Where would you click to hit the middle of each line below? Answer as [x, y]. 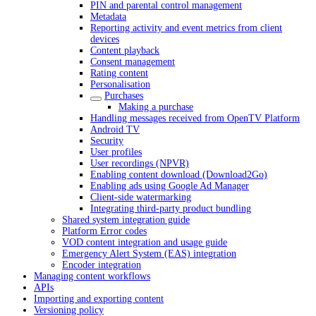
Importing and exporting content [99, 299]
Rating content [119, 73]
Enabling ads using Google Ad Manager [170, 186]
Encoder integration [102, 265]
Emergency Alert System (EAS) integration [149, 254]
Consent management [133, 62]
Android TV [115, 129]
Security [107, 141]
